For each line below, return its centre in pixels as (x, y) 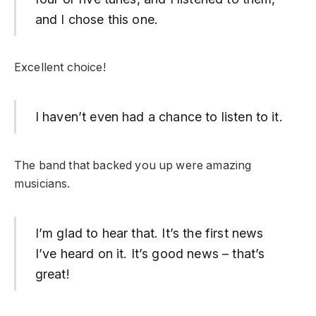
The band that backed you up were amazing (133, 165)
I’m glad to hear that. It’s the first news (149, 233)
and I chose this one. (97, 19)
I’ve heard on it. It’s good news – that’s (150, 253)
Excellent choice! (60, 68)
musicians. (42, 183)
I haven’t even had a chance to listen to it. (159, 117)
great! (52, 274)
